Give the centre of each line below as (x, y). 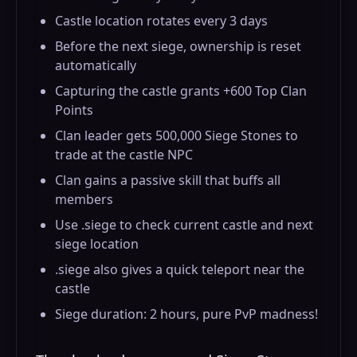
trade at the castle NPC (124, 155)
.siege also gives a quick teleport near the (180, 269)
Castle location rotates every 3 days (161, 21)
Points (74, 110)
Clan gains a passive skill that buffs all (168, 180)
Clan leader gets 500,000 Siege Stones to (177, 135)
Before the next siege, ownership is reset (178, 46)
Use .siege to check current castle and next (184, 225)
